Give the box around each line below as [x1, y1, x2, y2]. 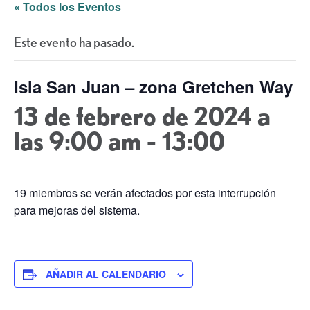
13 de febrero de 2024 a [14, 102, 271, 131]
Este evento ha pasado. [14, 34, 134, 51]
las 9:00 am [14, 127, 141, 156]
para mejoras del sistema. [14, 202, 140, 219]
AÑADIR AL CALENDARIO [46, 267, 166, 282]
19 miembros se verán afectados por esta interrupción [14, 185, 276, 201]
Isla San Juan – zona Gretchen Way [14, 75, 293, 99]
